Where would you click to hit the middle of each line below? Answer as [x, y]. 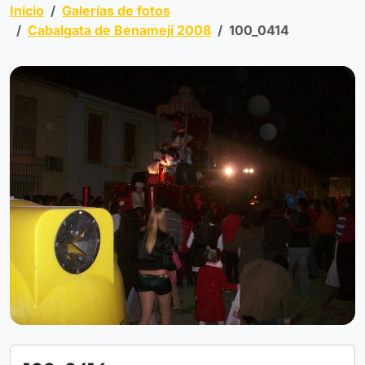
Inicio [27, 11]
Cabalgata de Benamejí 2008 [119, 30]
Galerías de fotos [116, 11]
